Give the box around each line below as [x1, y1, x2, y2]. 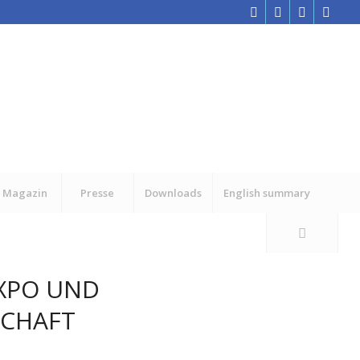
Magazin [2, 186, 48, 200]
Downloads [144, 186, 202, 200]
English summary [223, 186, 310, 200]
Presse [80, 186, 115, 200]
